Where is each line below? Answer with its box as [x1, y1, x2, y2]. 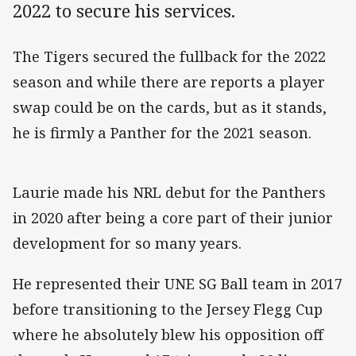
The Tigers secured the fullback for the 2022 [13, 47, 326, 67]
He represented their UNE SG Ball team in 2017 [13, 273, 342, 293]
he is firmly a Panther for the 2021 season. [13, 123, 311, 143]
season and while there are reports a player [13, 72, 325, 92]
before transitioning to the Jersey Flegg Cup [13, 299, 323, 319]
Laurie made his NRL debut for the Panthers [13, 183, 326, 203]
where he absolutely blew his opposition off [13, 324, 323, 344]
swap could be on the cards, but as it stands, [13, 98, 327, 118]
